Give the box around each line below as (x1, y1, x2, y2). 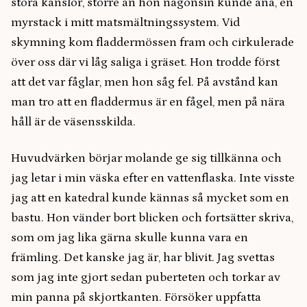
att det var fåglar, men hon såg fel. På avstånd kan (11, 75, 278, 89)
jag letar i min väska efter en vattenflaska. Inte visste (11, 171, 295, 185)
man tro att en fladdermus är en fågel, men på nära (11, 95, 285, 109)
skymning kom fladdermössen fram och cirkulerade (11, 36, 294, 49)
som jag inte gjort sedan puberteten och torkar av (11, 271, 280, 284)
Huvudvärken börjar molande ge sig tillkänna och (11, 151, 282, 165)
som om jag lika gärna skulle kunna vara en (11, 231, 248, 245)
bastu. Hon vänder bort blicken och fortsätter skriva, (11, 211, 293, 225)
